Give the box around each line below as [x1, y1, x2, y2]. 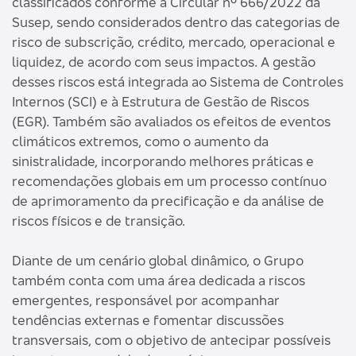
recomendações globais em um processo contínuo [12, 172, 327, 190]
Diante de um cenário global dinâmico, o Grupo [12, 252, 304, 269]
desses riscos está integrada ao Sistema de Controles [12, 73, 343, 91]
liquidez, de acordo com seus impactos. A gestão [12, 53, 315, 71]
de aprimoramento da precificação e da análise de [12, 192, 324, 210]
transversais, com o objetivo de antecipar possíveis [12, 331, 331, 349]
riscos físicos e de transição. [12, 212, 185, 230]
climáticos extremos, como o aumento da [12, 133, 269, 150]
